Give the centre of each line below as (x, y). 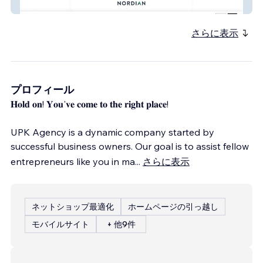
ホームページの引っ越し (173, 206)
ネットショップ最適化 (73, 206)
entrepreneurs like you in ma (73, 161)
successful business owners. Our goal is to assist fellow (130, 146)
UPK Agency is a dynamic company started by (112, 132)
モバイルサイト (60, 224)
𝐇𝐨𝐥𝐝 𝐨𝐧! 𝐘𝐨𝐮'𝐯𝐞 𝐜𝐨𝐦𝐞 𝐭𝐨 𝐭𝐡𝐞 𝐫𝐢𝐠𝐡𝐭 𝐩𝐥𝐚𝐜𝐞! (90, 104)
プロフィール (42, 89)
